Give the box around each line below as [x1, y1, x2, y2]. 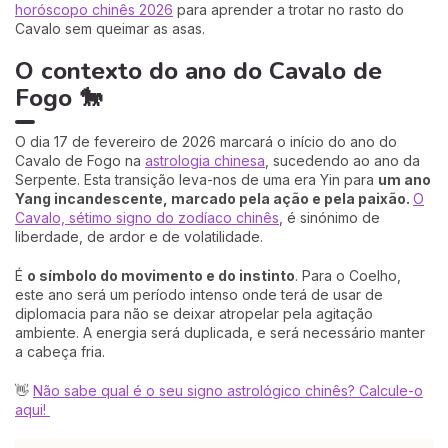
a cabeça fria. [15, 343, 105, 360]
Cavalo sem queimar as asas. [15, 20, 209, 37]
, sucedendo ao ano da [265, 152, 420, 169]
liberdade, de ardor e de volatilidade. [15, 228, 267, 245]
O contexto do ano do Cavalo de [15, 55, 382, 87]
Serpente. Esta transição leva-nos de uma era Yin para [15, 171, 378, 188]
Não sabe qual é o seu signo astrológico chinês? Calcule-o [33, 382, 423, 399]
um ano [378, 171, 431, 188]
